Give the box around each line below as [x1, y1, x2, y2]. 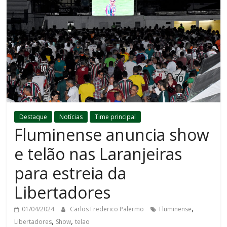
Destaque [19, 112, 48, 122]
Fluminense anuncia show [14, 124, 210, 146]
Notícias [59, 112, 83, 122]
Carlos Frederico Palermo [70, 205, 146, 214]
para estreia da [14, 162, 127, 184]
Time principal [95, 112, 136, 122]
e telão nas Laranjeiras [14, 143, 182, 165]
